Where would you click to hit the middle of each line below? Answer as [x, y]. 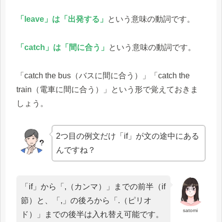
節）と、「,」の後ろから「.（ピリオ [86, 201]
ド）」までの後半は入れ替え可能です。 [92, 215]
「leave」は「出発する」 [62, 19]
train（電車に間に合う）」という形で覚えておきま [107, 89]
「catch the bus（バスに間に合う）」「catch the [103, 75]
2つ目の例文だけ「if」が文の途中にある [128, 136]
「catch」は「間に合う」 [62, 48]
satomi [191, 210]
